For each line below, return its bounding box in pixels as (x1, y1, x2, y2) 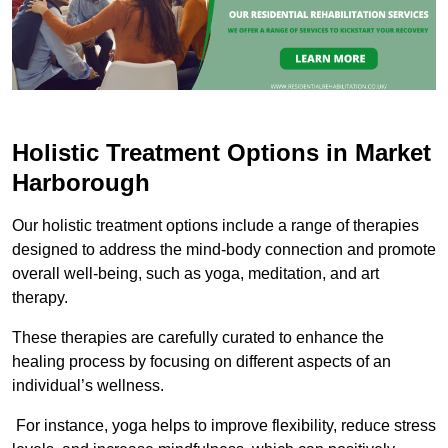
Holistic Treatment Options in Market (12, 138, 431, 166)
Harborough (12, 168, 150, 196)
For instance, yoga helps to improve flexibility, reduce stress (12, 416, 436, 434)
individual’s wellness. (12, 376, 164, 394)
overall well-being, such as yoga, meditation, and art (12, 264, 379, 282)
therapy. (12, 288, 68, 306)
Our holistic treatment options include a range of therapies (12, 216, 419, 234)
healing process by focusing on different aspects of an (12, 352, 391, 370)
